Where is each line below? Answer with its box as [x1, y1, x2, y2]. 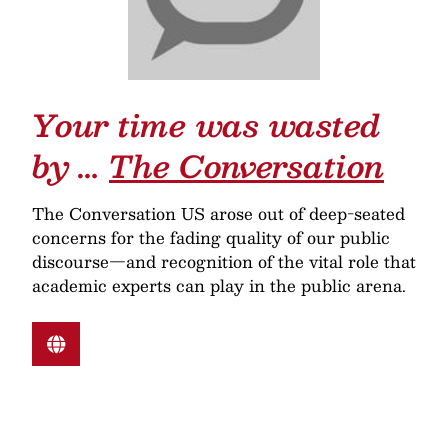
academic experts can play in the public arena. [32, 271, 406, 299]
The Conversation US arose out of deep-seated [32, 199, 405, 227]
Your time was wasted [32, 98, 381, 150]
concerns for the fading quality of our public [32, 223, 390, 251]
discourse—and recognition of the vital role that [32, 247, 416, 275]
